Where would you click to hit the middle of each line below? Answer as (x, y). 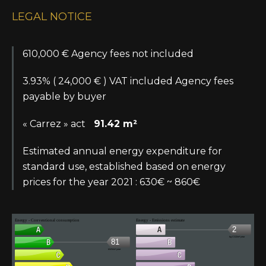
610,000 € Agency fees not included (108, 54)
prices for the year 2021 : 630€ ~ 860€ (111, 182)
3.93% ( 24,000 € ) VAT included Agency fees (128, 81)
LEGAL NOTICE (52, 17)
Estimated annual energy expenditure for (122, 151)
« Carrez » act (55, 124)
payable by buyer (64, 96)
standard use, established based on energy (124, 167)
